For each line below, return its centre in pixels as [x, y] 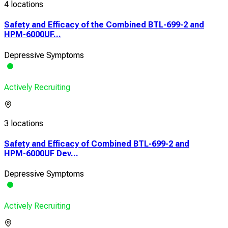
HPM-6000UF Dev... [41, 153]
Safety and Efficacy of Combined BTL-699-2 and [97, 144]
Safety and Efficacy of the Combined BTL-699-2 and [104, 25]
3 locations [24, 123]
